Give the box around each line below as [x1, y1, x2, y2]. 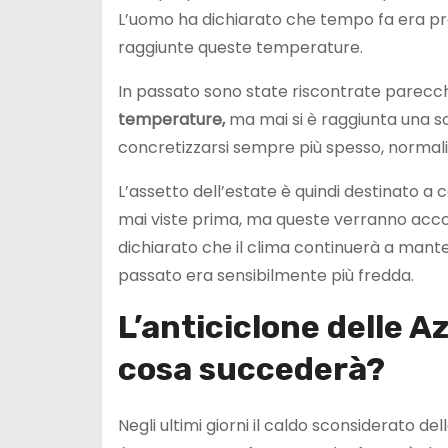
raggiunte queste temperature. [118, 35, 363, 59]
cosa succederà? [118, 349, 385, 388]
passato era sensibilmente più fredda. [118, 263, 414, 287]
